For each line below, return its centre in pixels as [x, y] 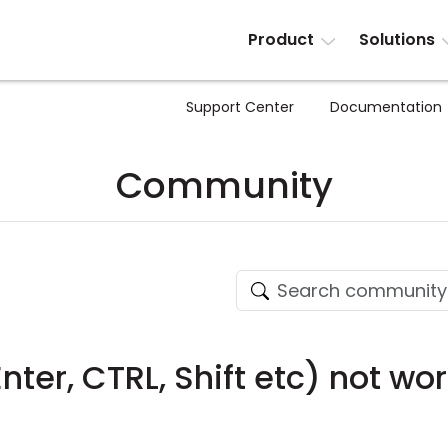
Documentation [386, 107]
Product [281, 39]
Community [224, 185]
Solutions [396, 39]
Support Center [240, 107]
